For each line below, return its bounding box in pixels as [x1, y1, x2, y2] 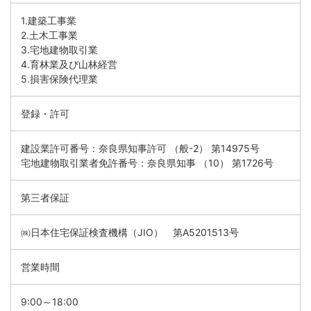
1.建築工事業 [21, 14, 76, 26]
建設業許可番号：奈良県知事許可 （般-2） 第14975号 [21, 142, 260, 154]
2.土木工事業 [21, 28, 78, 41]
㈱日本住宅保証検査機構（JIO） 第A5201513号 [21, 226, 239, 238]
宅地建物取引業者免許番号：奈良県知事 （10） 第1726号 [21, 156, 274, 169]
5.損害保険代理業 [21, 72, 98, 85]
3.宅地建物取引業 [21, 43, 98, 56]
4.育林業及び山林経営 [21, 58, 117, 70]
